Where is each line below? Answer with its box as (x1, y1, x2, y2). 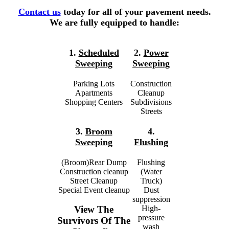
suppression (132, 194, 170, 203)
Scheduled (78, 47, 119, 58)
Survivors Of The (57, 215, 130, 226)
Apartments (75, 88, 112, 97)
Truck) (140, 176, 162, 185)
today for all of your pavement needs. (60, 6, 211, 17)
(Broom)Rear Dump (61, 157, 127, 167)
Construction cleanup (59, 167, 128, 176)
